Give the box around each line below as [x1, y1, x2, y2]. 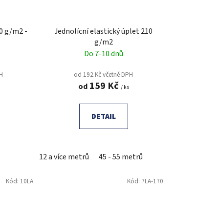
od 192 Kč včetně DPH [74, 69, 133, 79]
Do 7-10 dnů [84, 48, 123, 59]
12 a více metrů [39, 151, 89, 162]
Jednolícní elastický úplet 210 [54, 25, 153, 37]
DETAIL [91, 110, 116, 122]
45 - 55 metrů [98, 151, 143, 162]
